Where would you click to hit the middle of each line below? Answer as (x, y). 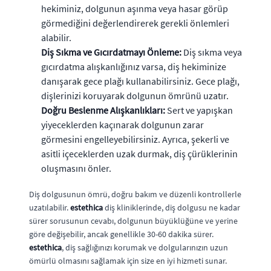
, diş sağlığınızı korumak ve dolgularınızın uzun (145, 247)
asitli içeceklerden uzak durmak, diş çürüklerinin (139, 153)
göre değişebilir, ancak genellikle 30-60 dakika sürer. (121, 234)
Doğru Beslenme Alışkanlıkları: (103, 110)
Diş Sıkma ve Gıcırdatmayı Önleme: (111, 52)
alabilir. (56, 37)
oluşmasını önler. (76, 168)
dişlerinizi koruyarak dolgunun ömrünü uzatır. (135, 95)
